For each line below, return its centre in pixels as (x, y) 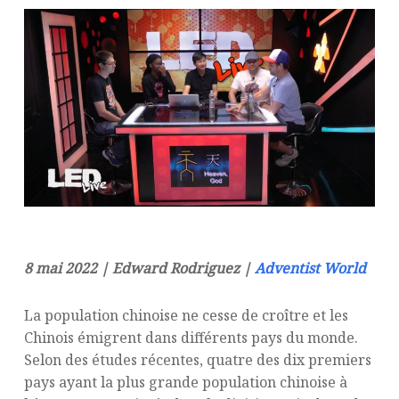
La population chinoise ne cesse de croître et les (186, 315)
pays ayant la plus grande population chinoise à (185, 382)
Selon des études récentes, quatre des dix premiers (197, 359)
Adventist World (310, 268)
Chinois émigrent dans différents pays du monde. (191, 337)
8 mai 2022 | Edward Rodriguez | (139, 268)
